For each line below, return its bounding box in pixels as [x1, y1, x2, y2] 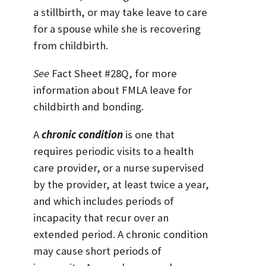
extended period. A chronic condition [33, 227, 208, 241]
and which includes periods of [33, 194, 174, 208]
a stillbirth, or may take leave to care [33, 5, 207, 20]
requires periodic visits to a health [33, 144, 194, 158]
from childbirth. [33, 39, 108, 53]
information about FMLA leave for [33, 83, 192, 97]
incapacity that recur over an [33, 210, 169, 224]
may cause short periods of [33, 243, 161, 258]
